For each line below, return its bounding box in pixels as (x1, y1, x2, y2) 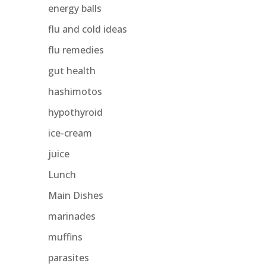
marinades (47, 209, 96, 223)
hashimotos (47, 84, 102, 98)
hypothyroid (47, 105, 103, 119)
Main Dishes (47, 188, 103, 202)
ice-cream (47, 126, 92, 140)
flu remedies (47, 43, 104, 56)
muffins (47, 230, 83, 243)
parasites (47, 251, 89, 264)
